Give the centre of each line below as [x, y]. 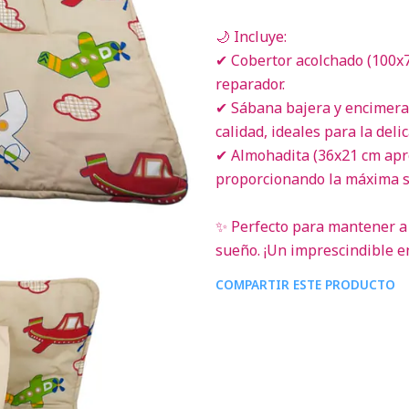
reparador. [250, 84]
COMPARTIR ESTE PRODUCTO [305, 284]
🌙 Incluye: [251, 37]
